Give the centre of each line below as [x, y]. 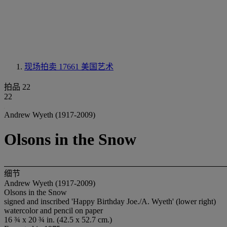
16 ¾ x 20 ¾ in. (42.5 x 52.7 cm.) [58, 219]
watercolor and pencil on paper [53, 210]
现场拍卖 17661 [53, 67]
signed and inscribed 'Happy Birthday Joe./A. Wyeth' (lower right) [110, 201]
